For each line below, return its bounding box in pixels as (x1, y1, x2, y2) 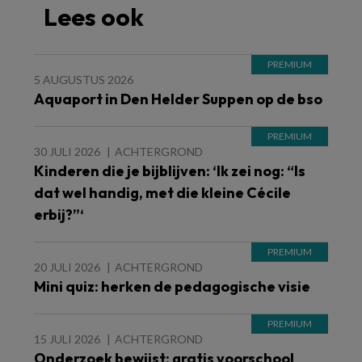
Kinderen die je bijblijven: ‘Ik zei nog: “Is (34, 161, 305, 180)
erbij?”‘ (34, 204, 84, 224)
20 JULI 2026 (34, 259, 100, 274)
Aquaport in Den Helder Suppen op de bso (34, 89, 322, 108)
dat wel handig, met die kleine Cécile (34, 183, 291, 202)
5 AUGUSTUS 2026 (34, 72, 133, 86)
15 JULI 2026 (34, 331, 100, 346)
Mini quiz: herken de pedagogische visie (34, 276, 310, 296)
